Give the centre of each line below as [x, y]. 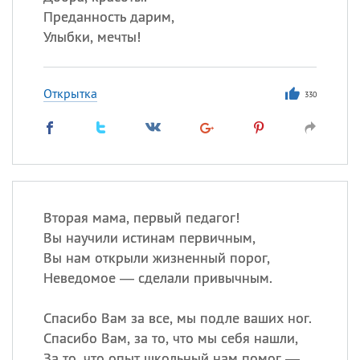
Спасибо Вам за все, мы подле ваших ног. [177, 318]
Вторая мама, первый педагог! [141, 217]
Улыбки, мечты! [92, 37]
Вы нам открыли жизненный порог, [156, 258]
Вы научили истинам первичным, [149, 237]
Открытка [70, 93]
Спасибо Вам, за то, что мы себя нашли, [170, 338]
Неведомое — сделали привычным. [157, 278]
